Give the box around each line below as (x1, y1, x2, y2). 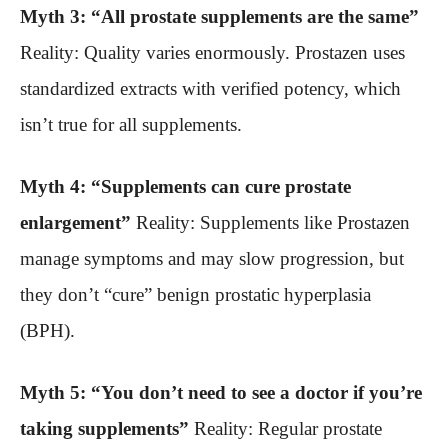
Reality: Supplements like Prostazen (131, 212, 410, 234)
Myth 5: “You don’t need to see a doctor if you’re (20, 382, 422, 404)
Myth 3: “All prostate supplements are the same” (20, 6, 419, 28)
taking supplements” (20, 418, 189, 440)
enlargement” (20, 212, 131, 234)
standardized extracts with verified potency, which (20, 78, 401, 100)
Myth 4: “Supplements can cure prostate (20, 176, 351, 198)
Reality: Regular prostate (189, 418, 382, 440)
